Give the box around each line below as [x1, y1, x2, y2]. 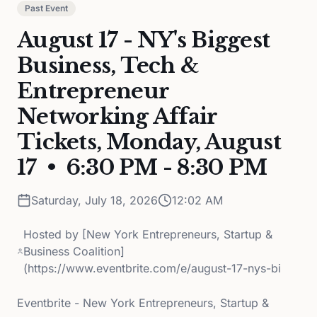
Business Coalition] [23, 244, 125, 258]
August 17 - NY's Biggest [17, 27, 270, 53]
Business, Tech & [17, 52, 199, 79]
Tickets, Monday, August [17, 129, 281, 155]
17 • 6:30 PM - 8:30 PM [17, 154, 267, 180]
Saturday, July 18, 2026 [31, 193, 158, 207]
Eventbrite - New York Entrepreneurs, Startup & [17, 296, 269, 310]
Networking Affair [17, 103, 217, 129]
